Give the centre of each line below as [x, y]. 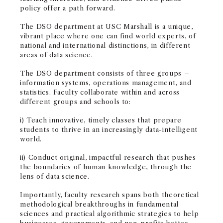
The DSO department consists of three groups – [105, 73]
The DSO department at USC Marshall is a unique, [107, 26]
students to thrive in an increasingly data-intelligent [109, 129]
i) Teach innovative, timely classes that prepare [101, 120]
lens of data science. [55, 176]
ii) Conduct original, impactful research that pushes [108, 157]
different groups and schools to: [75, 102]
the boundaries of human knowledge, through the [106, 167]
